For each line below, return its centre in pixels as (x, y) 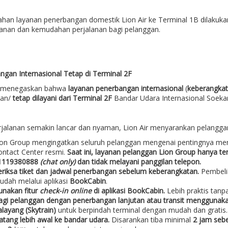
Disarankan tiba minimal (152, 220)
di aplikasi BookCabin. (129, 191)
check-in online (65, 191)
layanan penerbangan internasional (126, 89)
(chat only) (59, 162)
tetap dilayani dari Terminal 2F (62, 98)
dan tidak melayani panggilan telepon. (139, 162)
